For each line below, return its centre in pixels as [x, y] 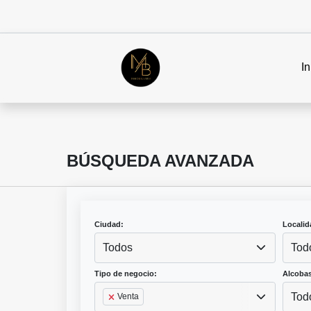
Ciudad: [109, 225]
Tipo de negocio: [126, 274]
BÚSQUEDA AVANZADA [160, 161]
